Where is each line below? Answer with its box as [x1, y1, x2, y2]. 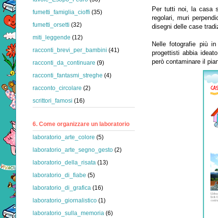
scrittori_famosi [33, 97, 73, 104]
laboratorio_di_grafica [33, 184, 91, 192]
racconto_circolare [33, 84, 82, 91]
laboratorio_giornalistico [33, 197, 97, 204]
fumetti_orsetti [33, 21, 70, 28]
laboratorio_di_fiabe [33, 172, 86, 179]
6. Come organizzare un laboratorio [33, 121, 129, 128]
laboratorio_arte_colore [33, 134, 95, 141]
